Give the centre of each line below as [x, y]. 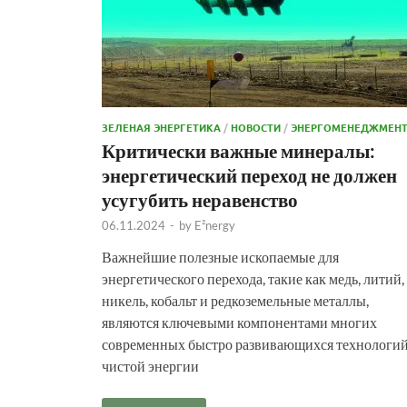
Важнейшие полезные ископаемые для [220, 256]
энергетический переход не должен [249, 174]
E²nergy [215, 225]
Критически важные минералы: [238, 150]
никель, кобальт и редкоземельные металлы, [235, 300]
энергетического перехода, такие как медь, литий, [253, 278]
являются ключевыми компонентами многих [239, 322]
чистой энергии [150, 365]
